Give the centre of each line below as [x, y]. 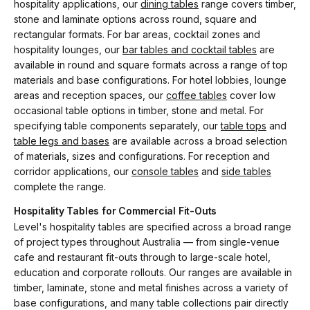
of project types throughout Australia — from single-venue [147, 241]
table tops [244, 125]
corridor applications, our [73, 171]
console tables [165, 171]
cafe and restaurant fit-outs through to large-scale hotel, [142, 257]
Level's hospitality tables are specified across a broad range [153, 226]
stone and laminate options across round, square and [135, 19]
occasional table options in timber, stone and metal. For [139, 110]
